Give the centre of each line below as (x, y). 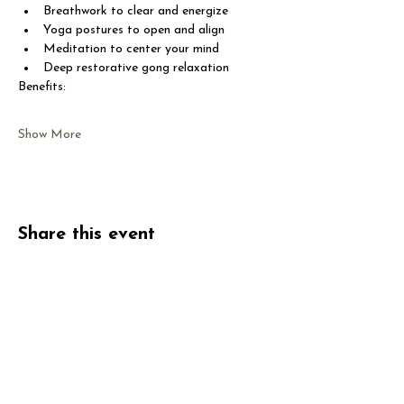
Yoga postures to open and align (134, 30)
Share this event (87, 234)
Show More (50, 135)
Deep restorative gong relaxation (136, 68)
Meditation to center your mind (131, 49)
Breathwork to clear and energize (136, 11)
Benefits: (42, 87)
